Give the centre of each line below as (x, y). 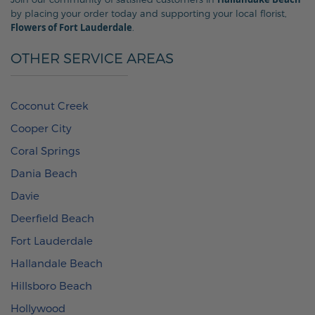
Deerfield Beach (52, 218)
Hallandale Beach (57, 263)
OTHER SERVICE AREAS (92, 57)
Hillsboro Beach (51, 285)
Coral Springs (45, 150)
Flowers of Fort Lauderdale (71, 27)
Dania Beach (44, 173)
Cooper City (41, 128)
